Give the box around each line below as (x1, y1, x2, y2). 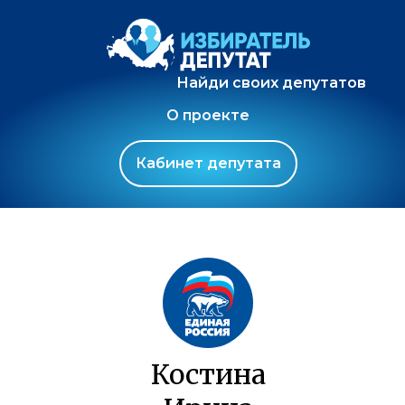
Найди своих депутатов (175, 74, 366, 91)
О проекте (166, 107, 250, 124)
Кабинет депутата (135, 155, 281, 172)
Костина (150, 357, 266, 391)
